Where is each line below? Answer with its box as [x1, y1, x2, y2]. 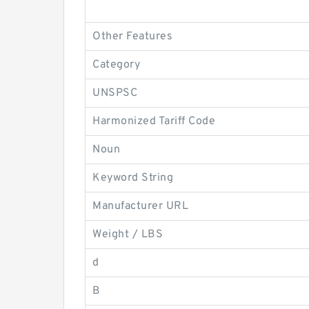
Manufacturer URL [92, 199, 188, 213]
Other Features [92, 30, 172, 43]
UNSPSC [92, 86, 137, 100]
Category [92, 58, 140, 72]
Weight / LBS [92, 228, 163, 241]
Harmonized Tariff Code [92, 114, 215, 128]
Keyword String [92, 171, 173, 185]
